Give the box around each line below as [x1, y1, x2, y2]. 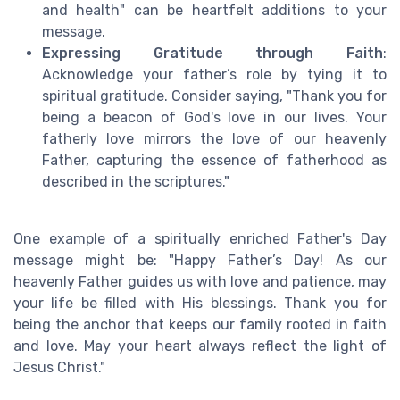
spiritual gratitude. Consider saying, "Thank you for [42, 87, 387, 105]
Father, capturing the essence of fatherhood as [42, 152, 387, 170]
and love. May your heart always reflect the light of [13, 337, 387, 355]
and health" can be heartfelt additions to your [42, 2, 387, 20]
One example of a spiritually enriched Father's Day [13, 230, 387, 248]
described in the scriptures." [42, 173, 229, 191]
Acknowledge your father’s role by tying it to [42, 66, 387, 84]
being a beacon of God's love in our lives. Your [42, 109, 387, 127]
